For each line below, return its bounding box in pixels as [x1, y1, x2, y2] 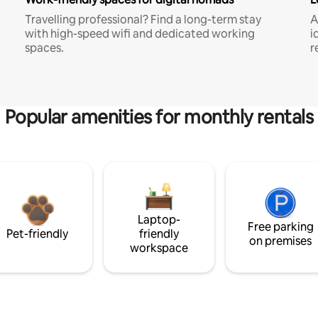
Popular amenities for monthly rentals [4, 104, 314, 129]
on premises [249, 233, 312, 248]
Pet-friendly [6, 226, 69, 241]
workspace [129, 240, 188, 256]
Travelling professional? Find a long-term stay [24, 11, 261, 27]
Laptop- [137, 212, 180, 227]
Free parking [247, 219, 314, 234]
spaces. [24, 40, 64, 55]
